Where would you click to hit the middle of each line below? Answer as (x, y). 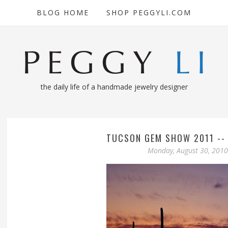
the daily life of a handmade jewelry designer (114, 87)
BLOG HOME (63, 12)
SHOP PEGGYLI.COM (149, 12)
